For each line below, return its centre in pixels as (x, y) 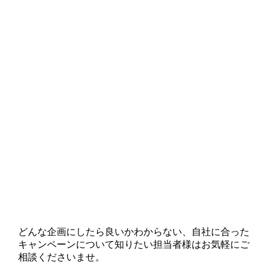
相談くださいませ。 (61, 257)
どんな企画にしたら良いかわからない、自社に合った (133, 232)
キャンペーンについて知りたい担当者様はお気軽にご (133, 245)
